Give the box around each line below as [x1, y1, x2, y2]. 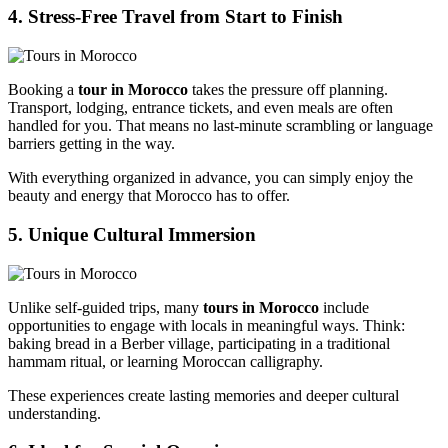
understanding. [8, 404, 101, 422]
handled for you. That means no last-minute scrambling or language [8, 117, 433, 135]
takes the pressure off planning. [188, 81, 388, 99]
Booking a [8, 81, 78, 99]
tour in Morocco [78, 81, 188, 99]
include [319, 298, 369, 316]
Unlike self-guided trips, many [8, 298, 203, 316]
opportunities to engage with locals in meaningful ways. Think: [8, 316, 405, 334]
